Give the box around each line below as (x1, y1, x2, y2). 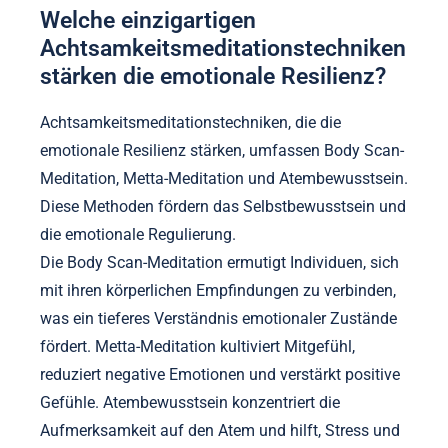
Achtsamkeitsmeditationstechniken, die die (40, 112, 341, 132)
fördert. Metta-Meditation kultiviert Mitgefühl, (40, 336, 355, 356)
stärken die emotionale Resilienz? (40, 63, 386, 90)
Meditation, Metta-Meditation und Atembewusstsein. (40, 168, 408, 188)
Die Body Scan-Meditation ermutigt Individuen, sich (40, 252, 399, 272)
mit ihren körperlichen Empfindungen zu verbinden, (40, 280, 396, 300)
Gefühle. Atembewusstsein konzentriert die (40, 392, 340, 412)
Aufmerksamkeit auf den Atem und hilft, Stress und (40, 420, 400, 440)
